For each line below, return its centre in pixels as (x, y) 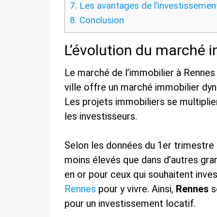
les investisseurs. (101, 116)
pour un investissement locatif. (130, 204)
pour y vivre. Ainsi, (136, 189)
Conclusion (101, 20)
